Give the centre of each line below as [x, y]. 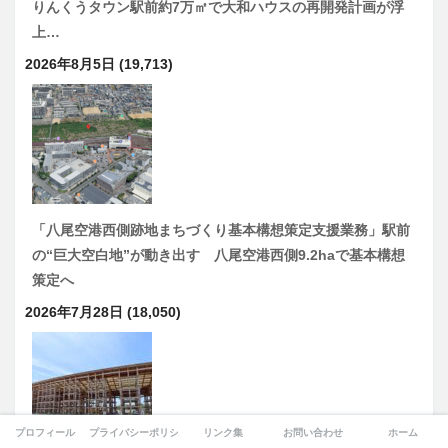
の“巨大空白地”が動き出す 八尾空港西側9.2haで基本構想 [218, 254]
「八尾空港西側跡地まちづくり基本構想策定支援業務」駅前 [221, 229]
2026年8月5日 [70, 63]
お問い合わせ [313, 432]
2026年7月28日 [74, 311]
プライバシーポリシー [139, 432]
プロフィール [44, 432]
